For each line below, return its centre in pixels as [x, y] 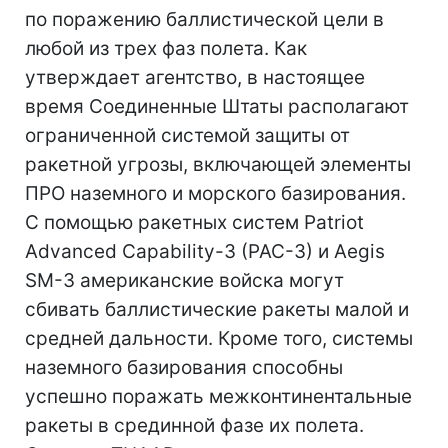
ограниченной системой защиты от [187, 135]
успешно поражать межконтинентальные [218, 396]
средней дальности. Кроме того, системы [219, 338]
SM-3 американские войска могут [184, 280]
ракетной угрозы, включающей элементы [218, 164]
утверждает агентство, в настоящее [195, 77]
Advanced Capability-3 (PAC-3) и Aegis [205, 251]
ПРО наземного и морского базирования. [215, 193]
